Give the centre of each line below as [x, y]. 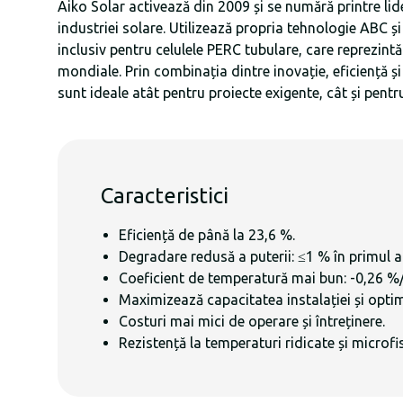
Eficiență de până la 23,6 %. [207, 235]
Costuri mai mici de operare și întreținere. [252, 322]
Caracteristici [165, 196]
